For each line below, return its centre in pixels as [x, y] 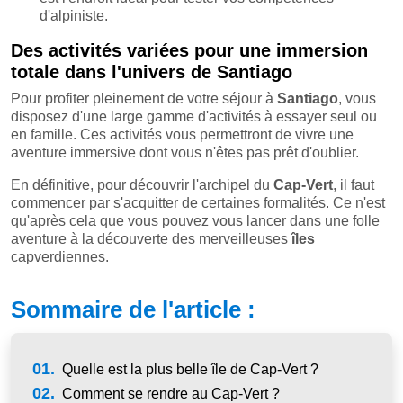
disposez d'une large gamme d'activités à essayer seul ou [194, 116]
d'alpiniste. [74, 15]
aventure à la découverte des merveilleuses [151, 238]
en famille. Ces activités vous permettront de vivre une [182, 134]
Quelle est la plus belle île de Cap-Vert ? [188, 369]
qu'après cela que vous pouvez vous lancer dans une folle [195, 220]
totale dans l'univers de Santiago [152, 72]
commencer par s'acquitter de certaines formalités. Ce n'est [198, 202]
